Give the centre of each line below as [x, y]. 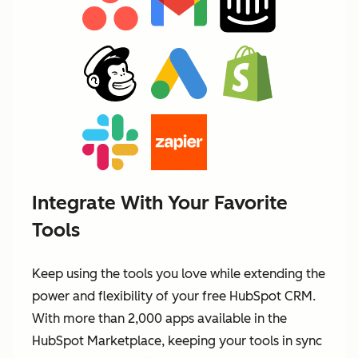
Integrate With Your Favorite [160, 203]
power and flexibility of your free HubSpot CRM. [174, 296]
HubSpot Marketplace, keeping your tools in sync [177, 341]
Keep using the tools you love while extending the [179, 274]
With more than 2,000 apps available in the [159, 319]
